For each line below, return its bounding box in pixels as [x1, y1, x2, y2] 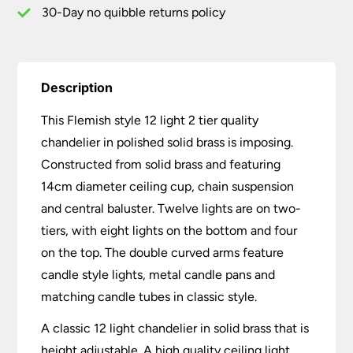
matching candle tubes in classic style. [41, 289, 258, 305]
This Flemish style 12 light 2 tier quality [41, 113, 259, 128]
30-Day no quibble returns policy [42, 5, 226, 20]
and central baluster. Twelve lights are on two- [41, 201, 302, 217]
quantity [17, 21, 67, 39]
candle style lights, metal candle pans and [41, 267, 276, 283]
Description [41, 80, 113, 96]
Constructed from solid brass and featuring [41, 157, 281, 173]
